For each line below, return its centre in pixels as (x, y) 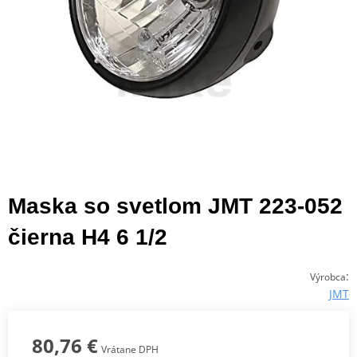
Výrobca (328, 277)
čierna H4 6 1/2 (88, 237)
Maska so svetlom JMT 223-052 (175, 206)
